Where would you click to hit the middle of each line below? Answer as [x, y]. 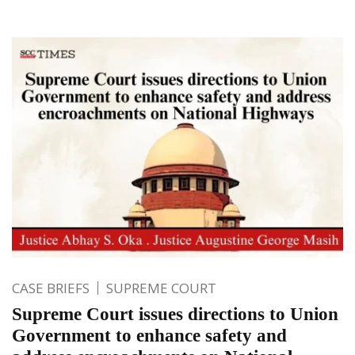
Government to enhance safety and [149, 336]
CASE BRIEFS [51, 288]
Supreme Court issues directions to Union [175, 315]
